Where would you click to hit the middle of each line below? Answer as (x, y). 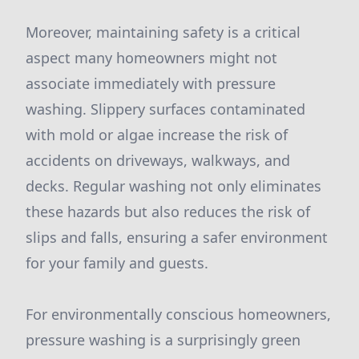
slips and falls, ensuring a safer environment (177, 237)
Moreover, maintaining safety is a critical (163, 32)
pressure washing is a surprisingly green (163, 340)
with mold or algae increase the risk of (157, 135)
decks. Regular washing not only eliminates (173, 186)
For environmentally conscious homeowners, (178, 314)
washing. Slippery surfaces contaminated (165, 109)
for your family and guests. (117, 263)
